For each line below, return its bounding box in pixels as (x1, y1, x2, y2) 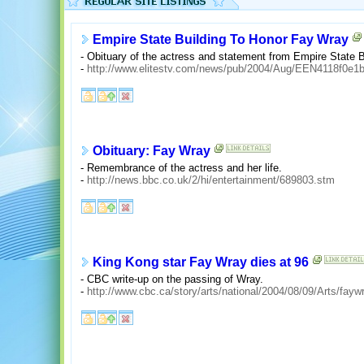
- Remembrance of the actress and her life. (80, 161, 282, 174)
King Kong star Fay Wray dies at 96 (93, 255, 309, 270)
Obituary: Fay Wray (93, 144, 210, 158)
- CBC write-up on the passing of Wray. (80, 272, 263, 285)
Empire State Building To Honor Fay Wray (93, 32, 349, 47)
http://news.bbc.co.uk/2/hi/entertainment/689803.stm (87, 173, 335, 186)
